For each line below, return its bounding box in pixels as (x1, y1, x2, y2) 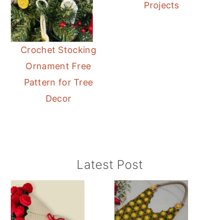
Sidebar (10, 174, 63, 192)
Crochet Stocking (21, 45, 96, 55)
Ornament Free (26, 61, 91, 72)
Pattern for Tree (24, 77, 93, 88)
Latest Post (77, 157, 143, 172)
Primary (10, 157, 62, 175)
